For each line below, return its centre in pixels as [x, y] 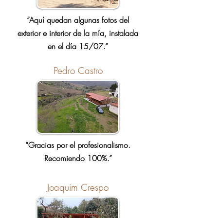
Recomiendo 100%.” [78, 158]
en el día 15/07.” [78, 46]
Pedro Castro [78, 71]
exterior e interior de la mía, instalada [78, 33]
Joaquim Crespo [78, 187]
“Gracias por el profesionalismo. [78, 145]
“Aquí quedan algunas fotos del [78, 20]
